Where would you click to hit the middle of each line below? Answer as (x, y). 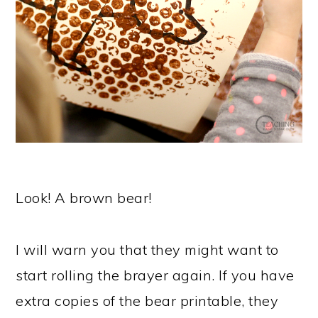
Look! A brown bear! (84, 197)
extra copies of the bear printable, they (147, 300)
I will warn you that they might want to (147, 249)
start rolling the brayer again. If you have (155, 275)
